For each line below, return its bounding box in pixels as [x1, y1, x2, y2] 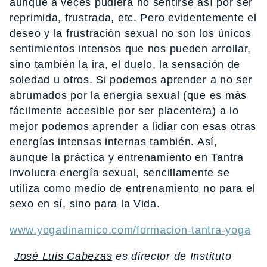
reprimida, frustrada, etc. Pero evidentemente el [10, 12, 257, 24]
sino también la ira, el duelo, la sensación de [10, 58, 241, 71]
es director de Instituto [112, 250, 232, 263]
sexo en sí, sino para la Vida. [10, 198, 160, 210]
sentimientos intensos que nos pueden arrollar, [10, 43, 252, 55]
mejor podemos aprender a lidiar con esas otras [10, 120, 257, 133]
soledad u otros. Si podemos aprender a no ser [10, 74, 253, 86]
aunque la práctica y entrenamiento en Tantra [10, 151, 244, 164]
